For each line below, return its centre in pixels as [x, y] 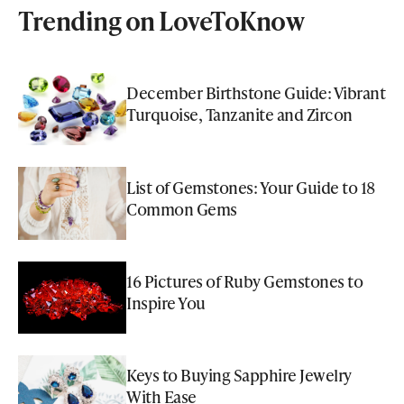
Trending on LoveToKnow [161, 21]
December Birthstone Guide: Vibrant [256, 93]
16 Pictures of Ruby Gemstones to [244, 281]
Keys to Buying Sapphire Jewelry [239, 374]
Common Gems [182, 208]
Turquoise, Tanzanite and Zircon [239, 115]
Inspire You [166, 303]
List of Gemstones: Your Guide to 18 [251, 187]
